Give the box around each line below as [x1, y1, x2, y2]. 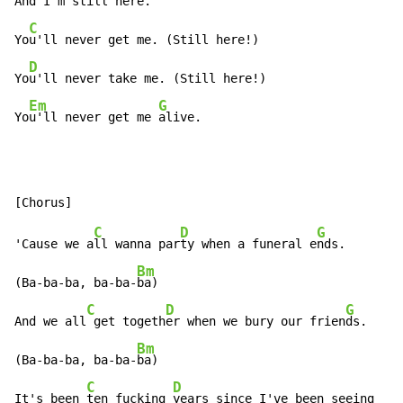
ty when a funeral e [180, 237, 317, 252]
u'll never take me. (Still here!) [29, 71, 266, 86]
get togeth [86, 314, 166, 329]
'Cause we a [14, 237, 94, 252]
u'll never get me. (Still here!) [29, 32, 259, 48]
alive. [158, 110, 201, 125]
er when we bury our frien [166, 314, 345, 329]
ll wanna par [94, 237, 180, 252]
